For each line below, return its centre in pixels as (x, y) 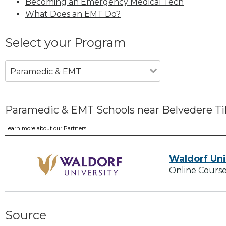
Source (26, 215)
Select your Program (66, 42)
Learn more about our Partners (46, 128)
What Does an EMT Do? (73, 14)
